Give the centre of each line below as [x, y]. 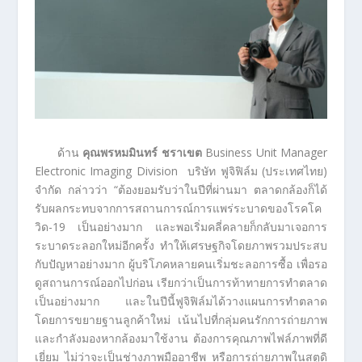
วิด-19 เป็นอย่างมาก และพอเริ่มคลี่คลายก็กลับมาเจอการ [181, 226]
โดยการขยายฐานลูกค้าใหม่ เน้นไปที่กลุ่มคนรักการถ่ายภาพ [181, 319]
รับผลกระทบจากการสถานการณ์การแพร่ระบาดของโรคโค [178, 208]
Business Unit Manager [267, 152]
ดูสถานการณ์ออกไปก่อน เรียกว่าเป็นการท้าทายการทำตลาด [181, 282]
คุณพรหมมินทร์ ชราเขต [144, 152]
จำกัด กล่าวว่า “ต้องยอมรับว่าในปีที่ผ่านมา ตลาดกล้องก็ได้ [181, 189]
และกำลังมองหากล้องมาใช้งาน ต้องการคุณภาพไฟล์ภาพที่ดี [181, 338]
